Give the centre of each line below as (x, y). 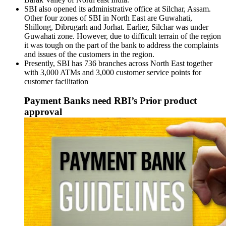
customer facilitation (56, 81)
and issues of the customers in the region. (89, 54)
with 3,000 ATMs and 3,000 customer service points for (113, 72)
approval (43, 112)
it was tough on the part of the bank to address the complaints (121, 45)
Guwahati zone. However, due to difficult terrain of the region (123, 36)
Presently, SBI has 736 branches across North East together (118, 63)
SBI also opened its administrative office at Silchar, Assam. (118, 9)
